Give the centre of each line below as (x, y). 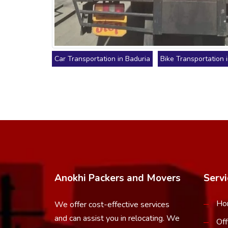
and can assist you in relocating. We (117, 218)
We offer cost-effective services (112, 204)
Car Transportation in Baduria (102, 59)
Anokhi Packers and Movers (118, 178)
